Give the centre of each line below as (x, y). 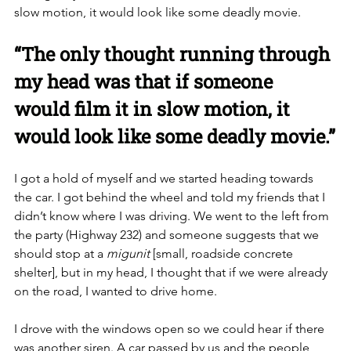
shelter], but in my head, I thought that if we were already (172, 272)
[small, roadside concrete (223, 253)
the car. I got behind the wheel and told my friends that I (171, 197)
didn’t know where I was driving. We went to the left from (173, 215)
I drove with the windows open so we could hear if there (171, 328)
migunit (128, 253)
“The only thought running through (174, 54)
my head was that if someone (146, 81)
